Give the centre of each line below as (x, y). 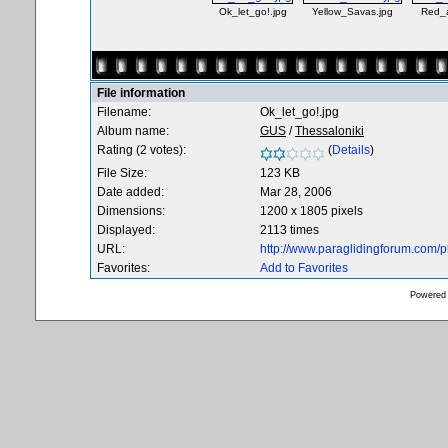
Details (351, 150)
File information (141, 93)
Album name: (133, 131)
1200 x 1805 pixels (311, 211)
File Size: (122, 173)
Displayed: (126, 230)
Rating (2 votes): (141, 150)
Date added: (130, 192)
